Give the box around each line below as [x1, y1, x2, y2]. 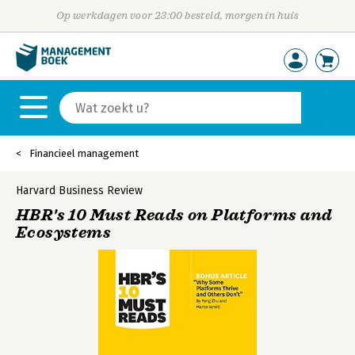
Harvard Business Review [16, 184, 143, 197]
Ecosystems [16, 223, 112, 242]
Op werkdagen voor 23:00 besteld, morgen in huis [55, 10, 300, 21]
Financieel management [29, 147, 139, 159]
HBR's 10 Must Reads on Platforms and [16, 205, 333, 225]
